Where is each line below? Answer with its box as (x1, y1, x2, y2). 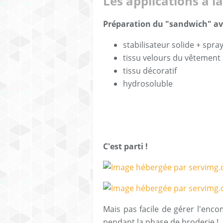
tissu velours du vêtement (123, 52, 221, 64)
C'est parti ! (103, 141, 148, 152)
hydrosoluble (123, 78, 173, 90)
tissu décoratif (123, 65, 177, 77)
